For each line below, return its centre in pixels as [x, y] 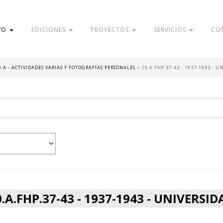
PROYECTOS [111, 30]
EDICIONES [50, 30]
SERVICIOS [171, 30]
